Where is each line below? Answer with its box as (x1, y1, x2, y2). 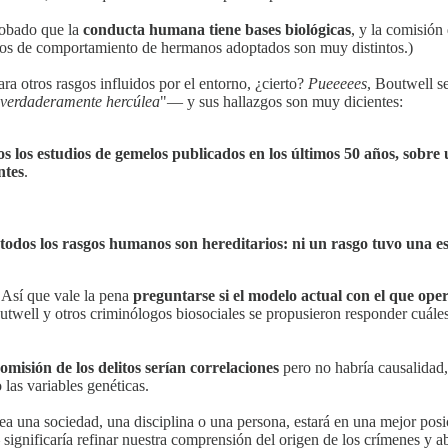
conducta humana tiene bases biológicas (83, 21, 351, 39)
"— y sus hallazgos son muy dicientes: (160, 93, 403, 111)
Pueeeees (308, 75, 367, 93)
